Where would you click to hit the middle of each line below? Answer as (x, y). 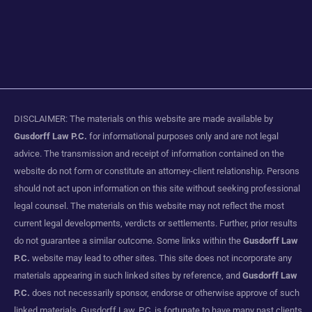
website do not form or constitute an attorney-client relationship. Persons (157, 171)
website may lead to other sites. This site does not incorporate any (161, 258)
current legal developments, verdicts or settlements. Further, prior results (156, 223)
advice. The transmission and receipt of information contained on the (149, 153)
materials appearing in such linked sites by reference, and (128, 275)
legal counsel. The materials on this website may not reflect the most (149, 205)
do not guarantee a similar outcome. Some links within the (128, 240)
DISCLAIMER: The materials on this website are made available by (143, 118)
